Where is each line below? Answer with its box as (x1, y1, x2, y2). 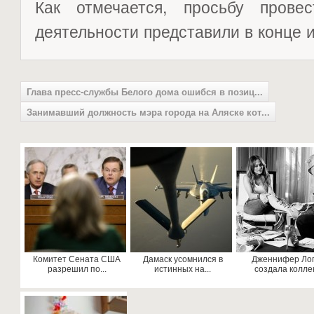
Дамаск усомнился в (142, 254, 223, 264)
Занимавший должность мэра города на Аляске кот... (26, 105, 270, 118)
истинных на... (154, 264, 212, 274)
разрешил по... (47, 264, 107, 274)
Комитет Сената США (33, 254, 121, 264)
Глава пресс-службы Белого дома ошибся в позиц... (26, 85, 263, 98)
